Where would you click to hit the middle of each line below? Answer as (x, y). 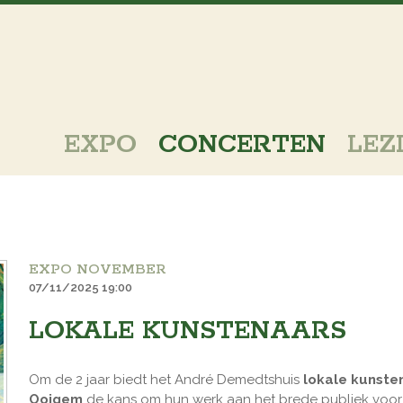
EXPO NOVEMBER (97, 269)
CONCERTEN (242, 145)
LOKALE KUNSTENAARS (188, 331)
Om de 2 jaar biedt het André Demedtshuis (166, 380)
